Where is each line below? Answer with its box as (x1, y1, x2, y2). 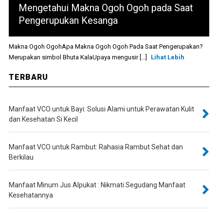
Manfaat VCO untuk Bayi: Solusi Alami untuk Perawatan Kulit (8, 105, 194, 113)
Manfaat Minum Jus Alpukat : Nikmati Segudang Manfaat (8, 181, 185, 189)
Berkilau (8, 153, 34, 162)
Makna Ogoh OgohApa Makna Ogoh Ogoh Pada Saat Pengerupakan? (8, 43, 203, 51)
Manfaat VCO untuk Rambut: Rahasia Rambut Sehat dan (8, 143, 183, 151)
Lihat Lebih (150, 54, 184, 61)
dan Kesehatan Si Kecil (8, 115, 78, 124)
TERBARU (8, 73, 48, 82)
